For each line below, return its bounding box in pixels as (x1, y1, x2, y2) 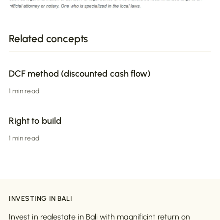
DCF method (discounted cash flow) (9, 68, 151, 80)
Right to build (9, 115, 61, 127)
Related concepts (9, 32, 88, 45)
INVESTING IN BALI (9, 194, 73, 203)
